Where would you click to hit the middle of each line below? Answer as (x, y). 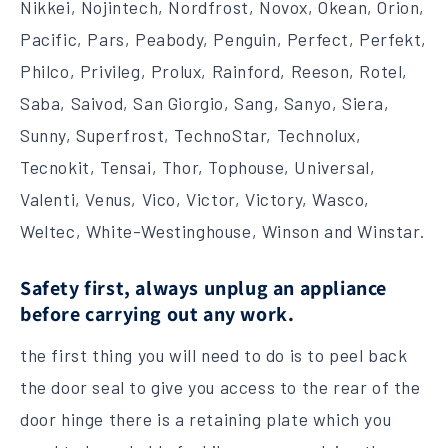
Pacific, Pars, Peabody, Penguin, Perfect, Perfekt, (224, 39)
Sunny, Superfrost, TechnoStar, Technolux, (191, 135)
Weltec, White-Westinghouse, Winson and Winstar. (222, 231)
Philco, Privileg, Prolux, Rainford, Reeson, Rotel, (214, 71)
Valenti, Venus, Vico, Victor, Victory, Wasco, (195, 199)
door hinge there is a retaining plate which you (206, 419)
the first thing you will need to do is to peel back (214, 355)
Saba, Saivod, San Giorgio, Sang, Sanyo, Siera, (205, 103)
